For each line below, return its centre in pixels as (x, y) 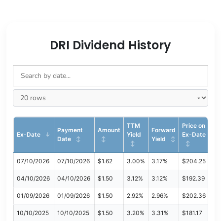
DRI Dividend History (110, 45)
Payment (70, 130)
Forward (163, 130)
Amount (109, 130)
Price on (193, 126)
